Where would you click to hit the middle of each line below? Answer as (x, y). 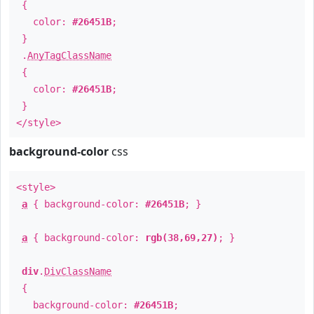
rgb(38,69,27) (182, 238)
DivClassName (78, 271)
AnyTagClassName (69, 55)
